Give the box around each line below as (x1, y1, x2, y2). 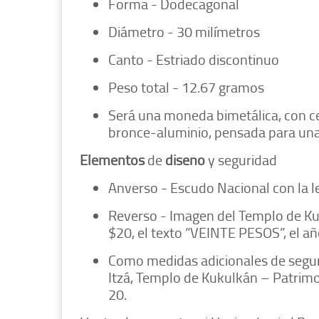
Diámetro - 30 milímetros (108, 21, 260, 42)
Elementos (80, 150, 145, 170)
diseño (165, 150, 205, 170)
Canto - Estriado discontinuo (108, 49, 279, 70)
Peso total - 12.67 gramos (108, 77, 264, 98)
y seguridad (205, 150, 277, 170)
